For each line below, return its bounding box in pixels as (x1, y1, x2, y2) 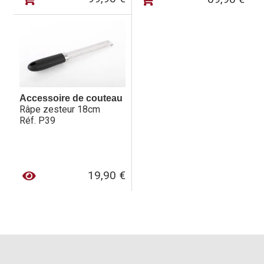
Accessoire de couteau (19, 93, 123, 104)
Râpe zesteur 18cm (19, 104, 100, 115)
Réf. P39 (19, 115, 55, 127)
